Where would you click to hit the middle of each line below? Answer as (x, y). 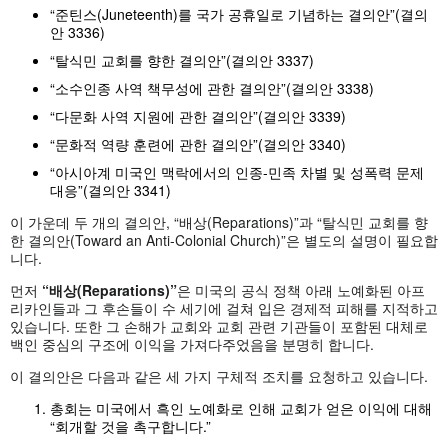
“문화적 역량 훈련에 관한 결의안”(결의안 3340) (198, 143)
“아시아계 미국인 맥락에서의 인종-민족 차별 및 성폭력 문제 (237, 171)
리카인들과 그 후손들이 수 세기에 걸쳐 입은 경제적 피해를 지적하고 (224, 307)
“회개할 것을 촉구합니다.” (130, 425)
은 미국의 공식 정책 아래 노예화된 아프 (301, 289)
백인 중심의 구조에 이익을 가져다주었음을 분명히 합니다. (192, 343)
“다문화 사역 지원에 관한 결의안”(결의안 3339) (198, 115)
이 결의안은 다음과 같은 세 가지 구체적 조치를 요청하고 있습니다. (219, 375)
